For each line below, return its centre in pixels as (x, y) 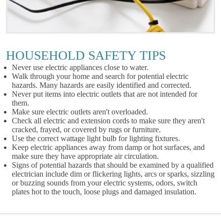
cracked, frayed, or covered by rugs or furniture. (86, 129)
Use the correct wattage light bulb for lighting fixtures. (96, 138)
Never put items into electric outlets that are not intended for (105, 94)
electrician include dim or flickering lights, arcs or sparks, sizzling (113, 174)
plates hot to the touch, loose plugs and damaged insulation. (104, 192)
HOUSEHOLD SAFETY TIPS (86, 55)
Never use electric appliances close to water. (80, 67)
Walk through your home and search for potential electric (100, 76)
